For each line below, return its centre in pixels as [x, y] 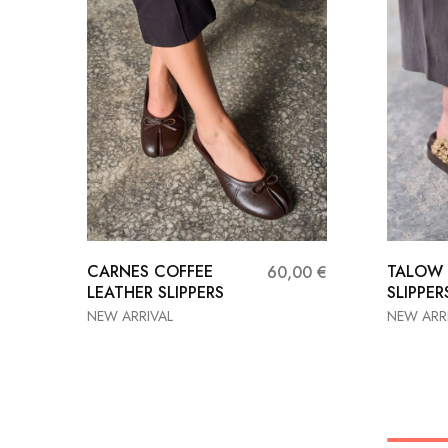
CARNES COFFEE [150, 271]
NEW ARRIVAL [130, 315]
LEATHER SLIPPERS [155, 292]
